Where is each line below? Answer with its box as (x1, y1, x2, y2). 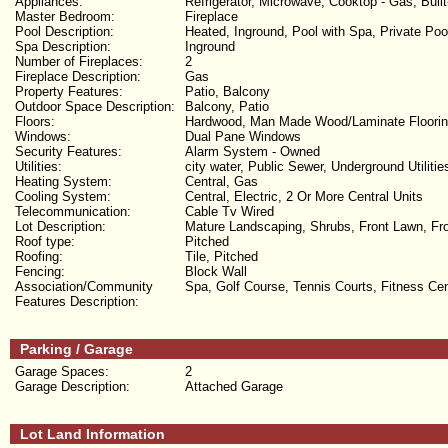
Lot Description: (15, 219, 106, 235)
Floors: (15, 114, 55, 130)
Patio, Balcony (185, 84, 270, 100)
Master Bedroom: (15, 9, 115, 25)
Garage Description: (15, 379, 130, 395)
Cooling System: (15, 189, 111, 205)
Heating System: (15, 174, 112, 190)
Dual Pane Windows (185, 129, 301, 145)
